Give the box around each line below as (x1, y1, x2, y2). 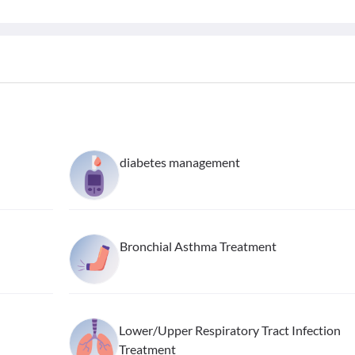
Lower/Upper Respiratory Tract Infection (118, 323, 341, 338)
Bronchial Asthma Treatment (119, 239, 277, 254)
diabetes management (119, 155, 240, 170)
